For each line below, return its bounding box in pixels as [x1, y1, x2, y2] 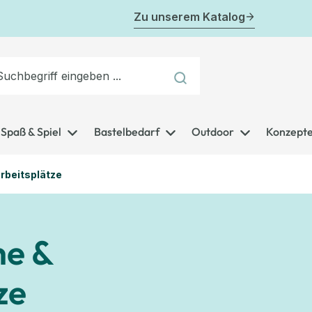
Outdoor [191, 124, 234, 139]
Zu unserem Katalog [134, 10, 245, 24]
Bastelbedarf [93, 124, 159, 139]
